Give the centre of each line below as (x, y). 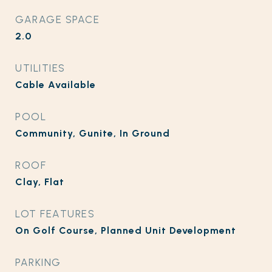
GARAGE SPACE (57, 19)
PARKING (38, 262)
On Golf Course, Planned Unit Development (126, 230)
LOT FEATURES (55, 214)
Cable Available (56, 85)
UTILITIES (40, 68)
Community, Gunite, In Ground (93, 133)
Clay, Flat (40, 182)
